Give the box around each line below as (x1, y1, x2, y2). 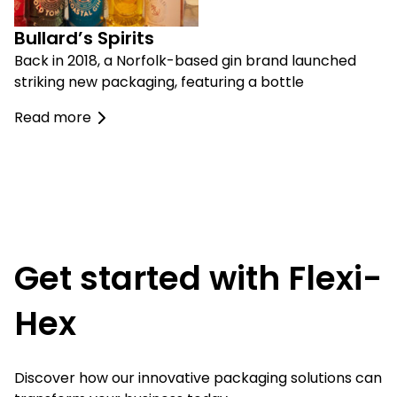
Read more (14, 107, 91, 128)
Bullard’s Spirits (14, 26, 154, 51)
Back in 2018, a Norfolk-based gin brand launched (14, 51, 356, 72)
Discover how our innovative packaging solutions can (14, 368, 382, 389)
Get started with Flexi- (14, 255, 382, 302)
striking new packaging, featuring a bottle (14, 72, 304, 93)
